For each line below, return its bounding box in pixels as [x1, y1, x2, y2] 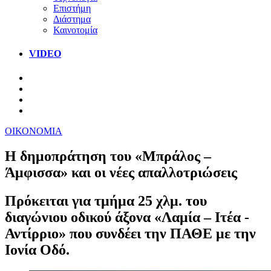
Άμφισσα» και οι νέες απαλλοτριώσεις [5, 165, 237, 181]
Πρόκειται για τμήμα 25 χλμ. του [5, 193, 207, 209]
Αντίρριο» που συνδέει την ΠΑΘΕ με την [5, 226, 256, 242]
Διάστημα [53, 13, 91, 24]
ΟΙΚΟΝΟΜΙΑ [5, 125, 62, 136]
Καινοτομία [53, 24, 97, 35]
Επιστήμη [53, 2, 91, 13]
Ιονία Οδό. [5, 242, 70, 258]
